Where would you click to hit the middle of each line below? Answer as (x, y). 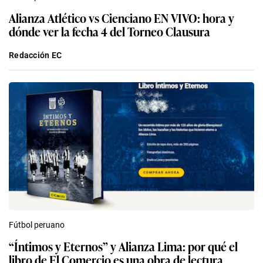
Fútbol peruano (37, 225)
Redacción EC (36, 55)
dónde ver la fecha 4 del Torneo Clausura (109, 31)
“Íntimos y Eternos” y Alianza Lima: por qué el (123, 246)
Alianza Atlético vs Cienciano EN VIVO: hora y (122, 18)
